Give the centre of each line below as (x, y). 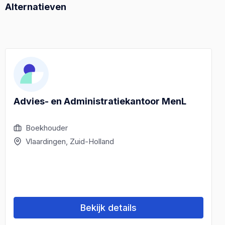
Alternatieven (36, 7)
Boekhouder (47, 128)
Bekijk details (108, 207)
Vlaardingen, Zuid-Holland (70, 141)
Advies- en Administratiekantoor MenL (100, 101)
